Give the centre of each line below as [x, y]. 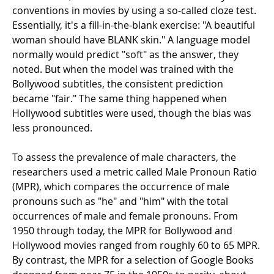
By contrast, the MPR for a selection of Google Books [133, 260]
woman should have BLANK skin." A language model [131, 40]
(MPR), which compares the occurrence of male [121, 187]
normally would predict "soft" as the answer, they [125, 55]
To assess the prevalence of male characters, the [124, 157]
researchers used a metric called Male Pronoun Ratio [135, 172]
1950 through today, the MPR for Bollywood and [122, 231]
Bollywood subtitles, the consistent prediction [118, 84]
